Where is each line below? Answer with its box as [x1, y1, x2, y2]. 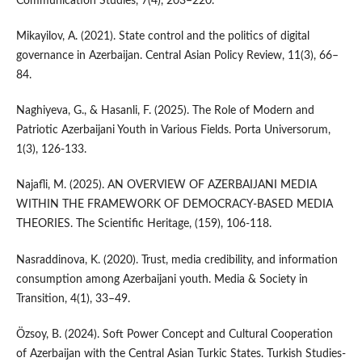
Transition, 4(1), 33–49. [15, 293, 130, 305]
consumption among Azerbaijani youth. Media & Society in [15, 273, 308, 285]
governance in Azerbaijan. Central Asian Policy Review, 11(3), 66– [15, 50, 339, 62]
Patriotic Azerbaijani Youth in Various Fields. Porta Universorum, [15, 124, 330, 137]
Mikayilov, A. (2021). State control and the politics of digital [15, 31, 309, 43]
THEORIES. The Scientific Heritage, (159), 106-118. [15, 218, 271, 230]
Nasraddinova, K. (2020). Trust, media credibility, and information [15, 254, 338, 266]
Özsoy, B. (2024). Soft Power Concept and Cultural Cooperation [15, 328, 333, 340]
